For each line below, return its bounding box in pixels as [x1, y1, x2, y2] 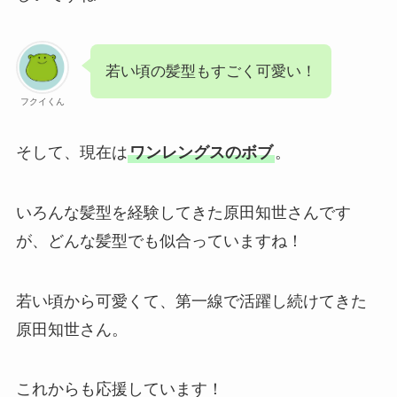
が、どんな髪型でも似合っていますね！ [15, 231, 303, 250]
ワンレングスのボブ [128, 143, 273, 161]
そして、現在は [15, 143, 128, 161]
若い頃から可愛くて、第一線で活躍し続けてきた [15, 292, 367, 310]
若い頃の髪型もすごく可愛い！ [105, 63, 316, 81]
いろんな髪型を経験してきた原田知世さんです [15, 203, 351, 222]
